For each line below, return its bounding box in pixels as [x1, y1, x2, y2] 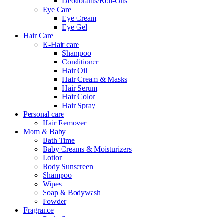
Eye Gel [62, 23, 87, 31]
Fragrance [23, 206, 54, 214]
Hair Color [62, 93, 95, 101]
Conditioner [62, 58, 98, 66]
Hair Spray [62, 101, 95, 109]
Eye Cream [62, 14, 96, 22]
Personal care [23, 110, 64, 118]
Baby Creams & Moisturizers [43, 145, 132, 153]
